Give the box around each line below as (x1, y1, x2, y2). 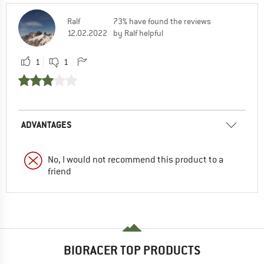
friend (48, 166, 71, 178)
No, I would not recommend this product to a (48, 154, 223, 166)
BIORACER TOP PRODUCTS (64, 242, 200, 259)
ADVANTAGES (21, 118, 72, 131)
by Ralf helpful (113, 28, 163, 39)
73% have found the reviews (113, 16, 211, 27)
